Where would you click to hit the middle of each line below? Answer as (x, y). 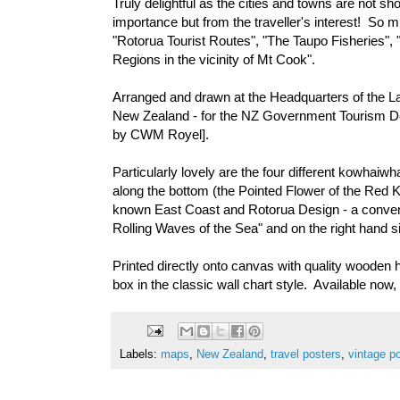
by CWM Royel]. (161, 135)
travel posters (306, 354)
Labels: (140, 354)
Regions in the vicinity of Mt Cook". (214, 60)
